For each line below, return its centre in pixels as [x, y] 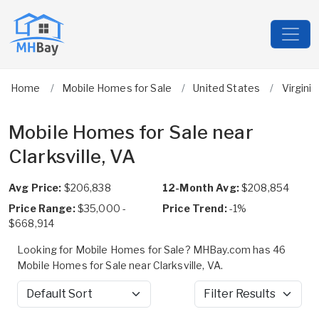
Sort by [33, 300]
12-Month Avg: [201, 188]
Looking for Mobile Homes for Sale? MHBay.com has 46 [152, 250]
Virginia [299, 88]
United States [227, 88]
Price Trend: [195, 208]
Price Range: [42, 208]
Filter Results [226, 300]
